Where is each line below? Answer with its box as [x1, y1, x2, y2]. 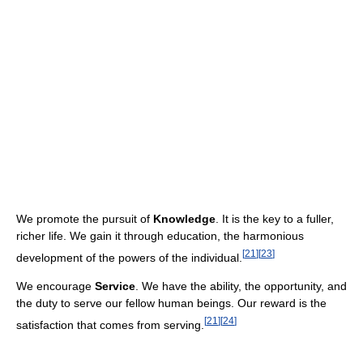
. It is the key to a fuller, [216, 211, 334, 225]
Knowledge [153, 211, 216, 225]
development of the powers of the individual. [16, 250, 242, 264]
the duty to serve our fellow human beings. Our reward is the [16, 297, 327, 310]
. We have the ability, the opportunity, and [135, 280, 347, 293]
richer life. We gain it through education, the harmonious [16, 228, 304, 242]
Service [95, 280, 135, 293]
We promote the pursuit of [16, 211, 153, 225]
